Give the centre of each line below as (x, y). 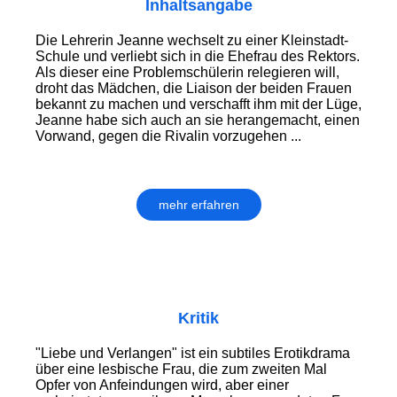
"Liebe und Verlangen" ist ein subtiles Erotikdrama (193, 354)
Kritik (198, 319)
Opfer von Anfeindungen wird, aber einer (162, 385)
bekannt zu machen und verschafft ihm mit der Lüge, (198, 105)
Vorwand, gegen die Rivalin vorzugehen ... (168, 136)
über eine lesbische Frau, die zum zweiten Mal (181, 370)
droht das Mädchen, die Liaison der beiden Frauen (194, 89)
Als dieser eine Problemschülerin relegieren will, (187, 73)
